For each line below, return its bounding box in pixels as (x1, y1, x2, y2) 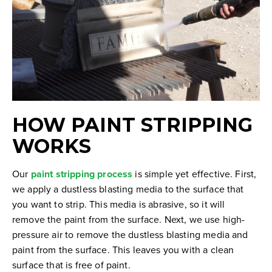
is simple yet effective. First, (132, 167, 257, 181)
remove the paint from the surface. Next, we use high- (12, 212, 245, 226)
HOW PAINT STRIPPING (12, 113, 253, 137)
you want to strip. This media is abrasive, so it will (12, 197, 225, 211)
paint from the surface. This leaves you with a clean (12, 243, 234, 257)
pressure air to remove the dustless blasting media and (12, 228, 248, 242)
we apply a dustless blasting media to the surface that (12, 182, 244, 196)
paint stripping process (30, 167, 133, 182)
